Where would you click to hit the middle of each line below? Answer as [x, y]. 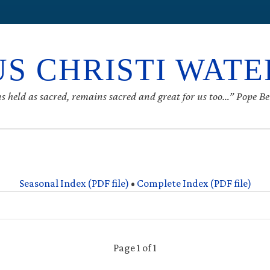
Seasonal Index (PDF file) [74, 183]
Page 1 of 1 [135, 248]
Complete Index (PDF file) [194, 183]
